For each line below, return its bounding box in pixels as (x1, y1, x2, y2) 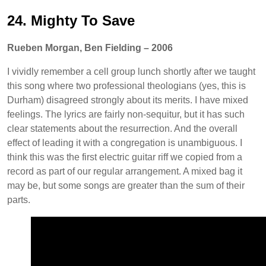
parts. (7, 194, 30, 205)
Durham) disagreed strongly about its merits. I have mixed (7, 94, 248, 105)
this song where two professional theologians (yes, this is (7, 80, 246, 91)
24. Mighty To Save (7, 12, 135, 28)
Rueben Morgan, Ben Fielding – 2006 (7, 42, 173, 53)
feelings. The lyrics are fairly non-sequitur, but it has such (7, 109, 245, 119)
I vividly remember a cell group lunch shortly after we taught (7, 66, 255, 77)
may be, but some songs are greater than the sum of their (7, 180, 245, 191)
